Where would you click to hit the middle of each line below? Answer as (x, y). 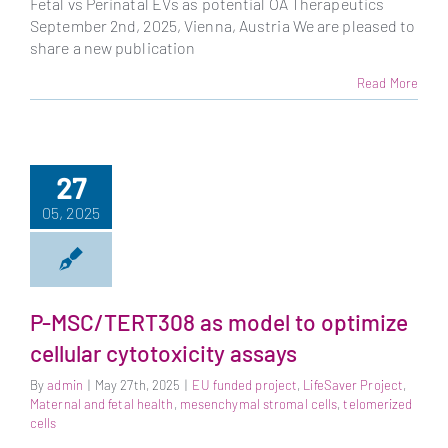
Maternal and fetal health (102, 404)
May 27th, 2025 (137, 385)
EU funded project (245, 385)
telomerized (378, 404)
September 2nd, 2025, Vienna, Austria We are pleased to (223, 25)
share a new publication (113, 47)
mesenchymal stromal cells (258, 404)
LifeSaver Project (353, 385)
